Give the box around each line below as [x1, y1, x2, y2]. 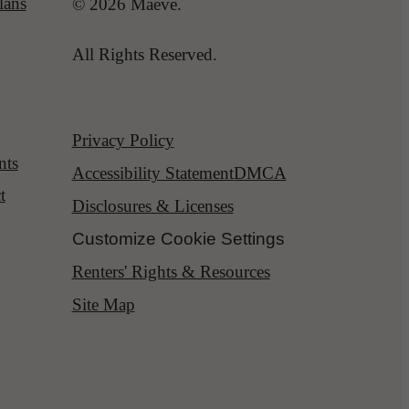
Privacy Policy [71, 130, 174, 150]
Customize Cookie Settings [71, 228, 285, 248]
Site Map [71, 294, 135, 314]
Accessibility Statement [71, 163, 234, 183]
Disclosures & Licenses [71, 195, 234, 215]
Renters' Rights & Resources [71, 261, 270, 281]
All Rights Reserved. [71, 44, 217, 64]
